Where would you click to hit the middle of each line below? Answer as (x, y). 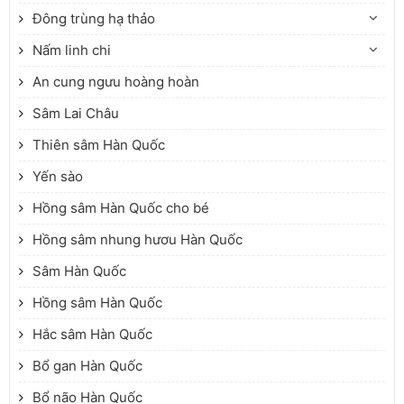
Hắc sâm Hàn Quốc (92, 335)
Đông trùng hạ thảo (94, 19)
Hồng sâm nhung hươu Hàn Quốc (138, 240)
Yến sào (58, 177)
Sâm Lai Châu (76, 114)
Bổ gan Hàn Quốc (87, 366)
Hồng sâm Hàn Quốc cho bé (121, 208)
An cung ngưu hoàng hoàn (116, 82)
